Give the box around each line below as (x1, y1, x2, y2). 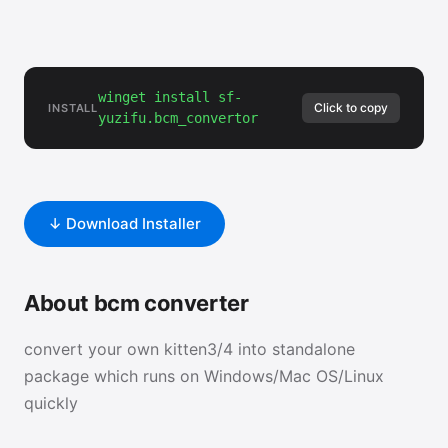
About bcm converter (24, 290, 249, 316)
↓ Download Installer (48, 214, 201, 233)
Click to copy (314, 100, 388, 115)
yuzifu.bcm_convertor (98, 110, 259, 126)
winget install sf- (98, 89, 243, 105)
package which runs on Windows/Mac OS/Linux (24, 366, 384, 386)
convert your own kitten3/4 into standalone (24, 339, 355, 359)
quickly (24, 393, 78, 413)
